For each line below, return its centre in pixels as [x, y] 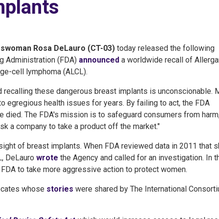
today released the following [165, 48]
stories [60, 189]
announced [99, 60]
